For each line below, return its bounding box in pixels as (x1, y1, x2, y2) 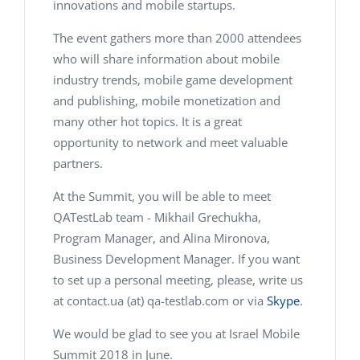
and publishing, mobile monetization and (53, 92, 280, 109)
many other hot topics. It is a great (53, 113, 242, 130)
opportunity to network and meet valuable (53, 134, 288, 151)
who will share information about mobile (53, 51, 280, 67)
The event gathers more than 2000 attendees (53, 30, 301, 47)
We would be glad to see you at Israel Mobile (53, 325, 300, 342)
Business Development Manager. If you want (53, 251, 300, 268)
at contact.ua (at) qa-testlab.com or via (53, 292, 267, 309)
